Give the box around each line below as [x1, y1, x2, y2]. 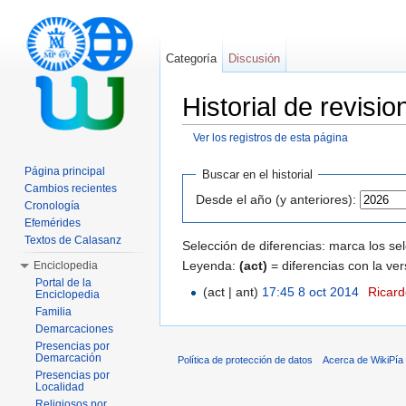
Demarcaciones [35, 323, 113, 335]
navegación [234, 144, 300, 159]
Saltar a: [182, 144, 234, 159]
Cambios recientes [24, 182, 117, 195]
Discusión [228, 52, 281, 65]
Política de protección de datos [178, 353, 313, 365]
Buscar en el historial [201, 168, 313, 182]
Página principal [24, 165, 105, 178]
